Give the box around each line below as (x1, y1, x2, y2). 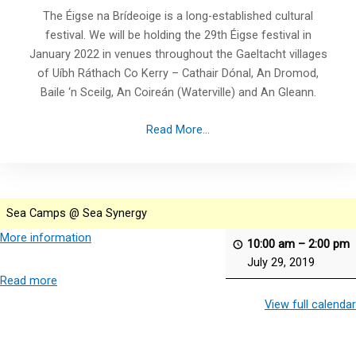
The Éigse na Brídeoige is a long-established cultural (43, 9, 313, 24)
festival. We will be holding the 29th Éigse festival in (44, 28, 311, 43)
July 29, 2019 (247, 254, 315, 269)
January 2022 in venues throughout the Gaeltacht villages (29, 47, 327, 62)
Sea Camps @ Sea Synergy (6, 205, 147, 220)
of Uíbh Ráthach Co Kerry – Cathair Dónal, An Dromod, (37, 66, 319, 81)
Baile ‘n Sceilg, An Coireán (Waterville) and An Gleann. (40, 85, 316, 100)
